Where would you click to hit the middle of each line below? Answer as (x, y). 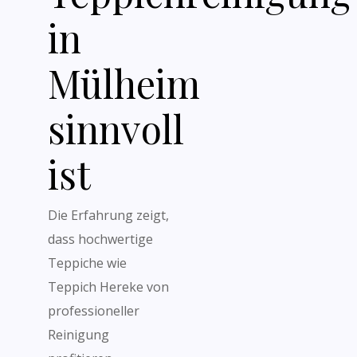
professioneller (94, 311)
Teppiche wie (87, 263)
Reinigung (78, 335)
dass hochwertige (100, 239)
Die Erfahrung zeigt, (108, 215)
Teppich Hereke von (108, 287)
